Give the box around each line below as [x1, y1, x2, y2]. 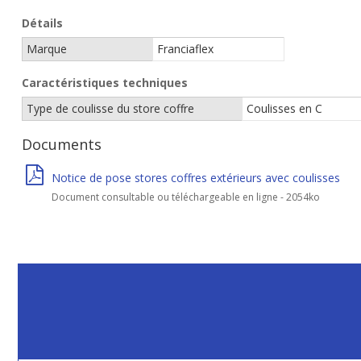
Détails [22, 15, 63, 31]
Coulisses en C [247, 101, 322, 116]
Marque [27, 41, 67, 56]
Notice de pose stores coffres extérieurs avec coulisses [52, 170, 340, 185]
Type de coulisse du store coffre [27, 101, 194, 116]
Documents [22, 135, 102, 154]
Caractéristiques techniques [22, 75, 188, 90]
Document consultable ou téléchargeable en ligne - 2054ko [52, 190, 320, 204]
